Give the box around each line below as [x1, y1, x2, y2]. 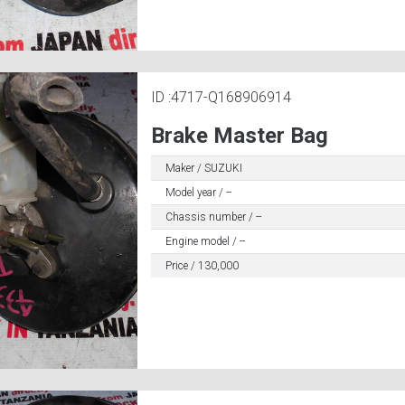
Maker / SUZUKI [165, 161, 242, 174]
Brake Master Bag [150, 122, 328, 148]
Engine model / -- [165, 234, 245, 248]
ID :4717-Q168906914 [150, 88, 291, 106]
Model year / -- [165, 185, 231, 199]
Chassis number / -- [165, 210, 261, 223]
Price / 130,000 [165, 259, 239, 272]
